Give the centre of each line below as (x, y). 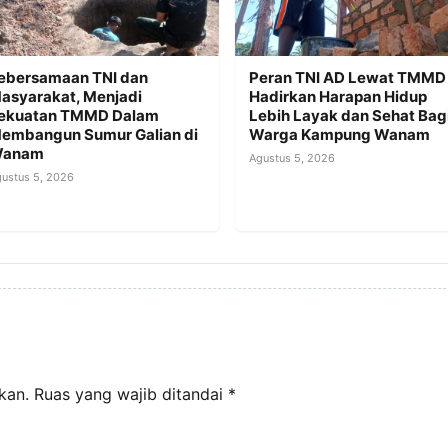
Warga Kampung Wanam (340, 134)
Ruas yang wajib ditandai (131, 393)
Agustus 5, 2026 (292, 157)
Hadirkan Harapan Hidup (338, 96)
